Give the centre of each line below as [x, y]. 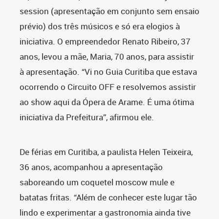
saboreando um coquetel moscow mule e [97, 182]
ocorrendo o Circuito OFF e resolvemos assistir [108, 87]
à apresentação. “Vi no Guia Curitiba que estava [108, 72]
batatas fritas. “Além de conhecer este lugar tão [108, 197]
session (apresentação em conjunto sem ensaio [109, 11]
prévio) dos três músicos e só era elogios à [100, 26]
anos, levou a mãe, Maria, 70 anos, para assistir [107, 57]
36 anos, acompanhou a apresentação [91, 167]
